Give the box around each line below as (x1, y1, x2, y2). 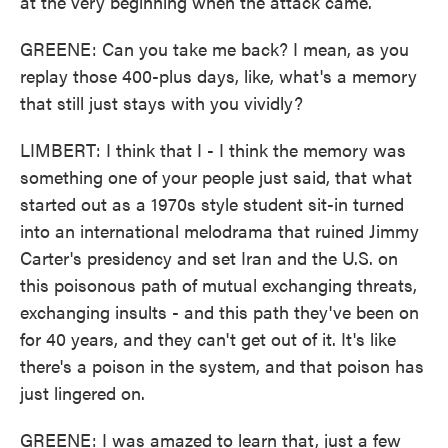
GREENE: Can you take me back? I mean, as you (20, 36, 409, 61)
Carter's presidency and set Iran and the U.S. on (20, 245, 398, 270)
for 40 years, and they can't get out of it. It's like (20, 326, 396, 351)
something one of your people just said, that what (20, 164, 412, 189)
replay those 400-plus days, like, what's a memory (20, 63, 417, 88)
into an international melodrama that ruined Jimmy (20, 218, 419, 243)
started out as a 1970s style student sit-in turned (20, 191, 404, 216)
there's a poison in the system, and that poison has (20, 353, 424, 378)
